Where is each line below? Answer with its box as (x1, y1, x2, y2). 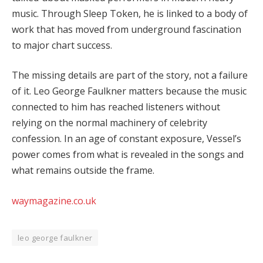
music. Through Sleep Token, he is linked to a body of (12, 6, 248, 20)
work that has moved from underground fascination (12, 22, 241, 36)
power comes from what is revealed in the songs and (12, 148, 244, 161)
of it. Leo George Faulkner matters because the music (12, 85, 247, 98)
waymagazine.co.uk (12, 194, 96, 207)
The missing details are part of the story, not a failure (12, 69, 248, 82)
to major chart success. (12, 38, 112, 52)
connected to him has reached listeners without (12, 100, 220, 114)
